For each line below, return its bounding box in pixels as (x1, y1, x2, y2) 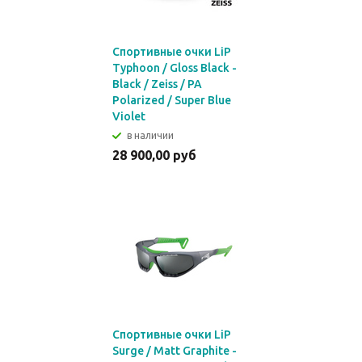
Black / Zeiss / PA (112, 78, 202, 90)
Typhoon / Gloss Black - (112, 61, 237, 74)
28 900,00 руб (112, 148, 196, 162)
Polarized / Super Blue (112, 94, 231, 107)
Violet (112, 110, 145, 123)
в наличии (127, 130, 174, 141)
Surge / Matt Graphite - (112, 344, 237, 357)
